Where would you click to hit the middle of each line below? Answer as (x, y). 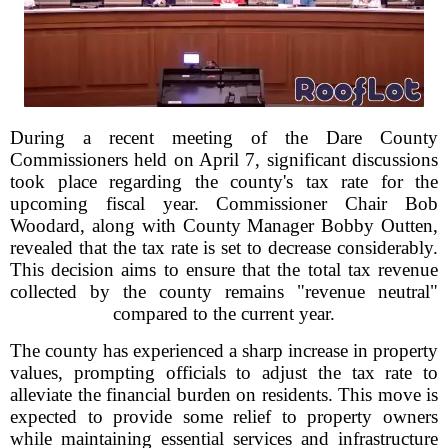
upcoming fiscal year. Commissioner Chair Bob (224, 203)
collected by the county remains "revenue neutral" (224, 291)
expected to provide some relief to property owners (224, 416)
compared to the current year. (224, 313)
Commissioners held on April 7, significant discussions (224, 159)
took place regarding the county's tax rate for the (224, 181)
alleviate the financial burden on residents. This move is (224, 394)
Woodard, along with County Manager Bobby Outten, (224, 225)
